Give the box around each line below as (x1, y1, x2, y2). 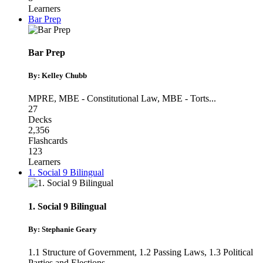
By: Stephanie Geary (28, 224, 97, 234)
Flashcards (28, 136, 68, 146)
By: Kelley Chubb (28, 71, 87, 80)
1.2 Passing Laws (139, 247, 204, 257)
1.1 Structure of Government (28, 247, 134, 257)
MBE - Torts (162, 93, 209, 104)
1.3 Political (209, 247, 253, 257)
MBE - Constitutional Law (59, 93, 157, 104)
